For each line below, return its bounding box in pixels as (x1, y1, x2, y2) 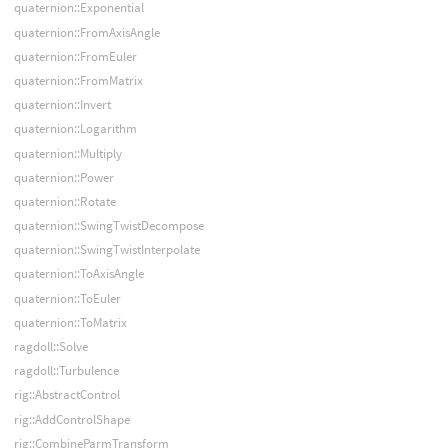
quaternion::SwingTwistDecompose (13, 217, 204, 235)
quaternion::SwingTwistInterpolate (13, 241, 200, 259)
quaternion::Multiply (13, 144, 122, 162)
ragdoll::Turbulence (13, 362, 119, 380)
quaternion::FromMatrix (13, 71, 143, 89)
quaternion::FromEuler (13, 47, 137, 65)
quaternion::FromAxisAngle (13, 23, 160, 41)
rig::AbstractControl (13, 386, 120, 404)
